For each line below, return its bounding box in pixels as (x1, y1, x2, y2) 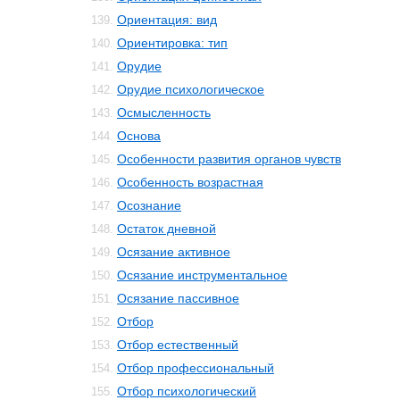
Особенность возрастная (117, 175, 263, 189)
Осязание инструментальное (117, 268, 287, 282)
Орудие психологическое (117, 82, 264, 96)
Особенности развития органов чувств (117, 152, 341, 166)
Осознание (117, 198, 181, 212)
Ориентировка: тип (117, 36, 228, 50)
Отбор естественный (117, 337, 238, 352)
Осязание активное (117, 245, 230, 259)
